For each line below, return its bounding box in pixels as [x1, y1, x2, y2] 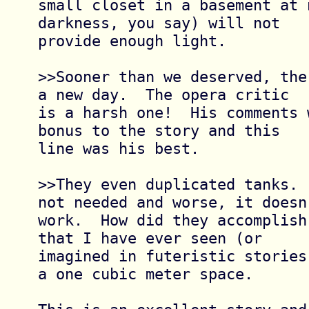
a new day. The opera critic [37, 85, 289, 103]
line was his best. [37, 139, 199, 157]
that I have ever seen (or [37, 228, 262, 247]
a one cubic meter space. [37, 264, 253, 283]
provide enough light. [37, 31, 226, 50]
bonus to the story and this [37, 121, 280, 139]
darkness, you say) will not [37, 13, 280, 32]
